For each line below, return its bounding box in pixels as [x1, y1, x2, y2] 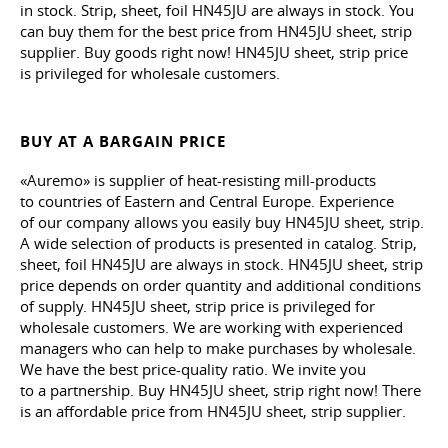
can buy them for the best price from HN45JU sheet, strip [20, 21, 412, 42]
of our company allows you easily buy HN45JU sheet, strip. [20, 212, 424, 233]
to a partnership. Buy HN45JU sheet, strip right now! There [20, 380, 421, 401]
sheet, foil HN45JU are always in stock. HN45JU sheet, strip [20, 254, 423, 275]
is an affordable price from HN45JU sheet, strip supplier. [20, 401, 406, 422]
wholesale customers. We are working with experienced [20, 317, 403, 338]
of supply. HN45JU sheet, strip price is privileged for [20, 296, 375, 317]
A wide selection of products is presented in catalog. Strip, [20, 233, 417, 254]
